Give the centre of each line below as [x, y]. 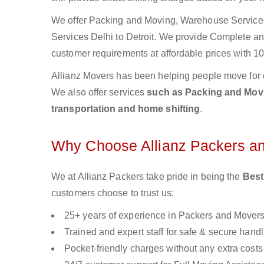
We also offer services [99, 92]
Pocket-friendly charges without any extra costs [164, 248]
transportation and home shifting [126, 109]
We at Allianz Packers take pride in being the [147, 176]
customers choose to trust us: [113, 193]
